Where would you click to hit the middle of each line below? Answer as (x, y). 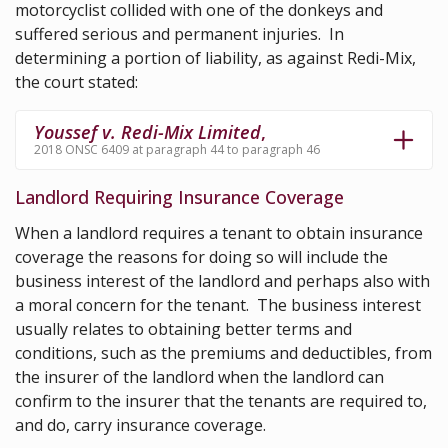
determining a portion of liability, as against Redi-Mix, (215, 58)
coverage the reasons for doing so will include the (201, 256)
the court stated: (76, 82)
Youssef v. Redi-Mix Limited (147, 132)
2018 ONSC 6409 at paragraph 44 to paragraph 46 (177, 149)
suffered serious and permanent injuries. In (179, 34)
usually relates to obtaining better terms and (183, 328)
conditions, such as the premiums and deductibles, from (223, 352)
